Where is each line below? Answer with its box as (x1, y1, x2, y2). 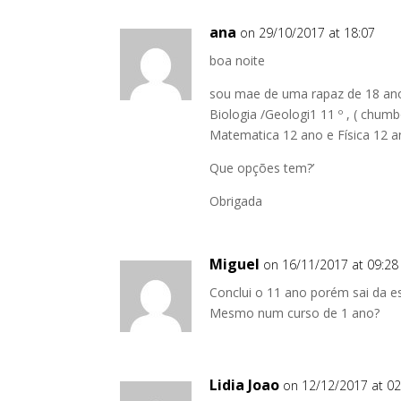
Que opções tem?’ (209, 159, 315, 176)
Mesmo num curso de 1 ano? (209, 304, 380, 321)
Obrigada (209, 192, 263, 209)
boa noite (209, 52, 266, 69)
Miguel (209, 254, 260, 274)
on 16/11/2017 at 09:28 (263, 256, 399, 273)
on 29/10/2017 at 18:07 (240, 24, 376, 41)
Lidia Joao (209, 375, 280, 395)
